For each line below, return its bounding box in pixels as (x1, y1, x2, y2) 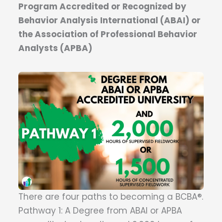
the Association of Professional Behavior (18, 28, 197, 41)
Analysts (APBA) (18, 42, 92, 55)
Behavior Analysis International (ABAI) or (18, 14, 201, 27)
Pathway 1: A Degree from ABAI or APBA (18, 205, 182, 217)
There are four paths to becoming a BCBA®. (18, 191, 203, 203)
